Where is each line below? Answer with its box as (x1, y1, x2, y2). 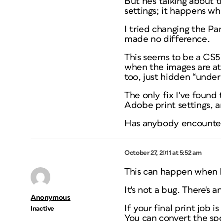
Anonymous (31, 194, 71, 201)
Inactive (31, 205, 55, 212)
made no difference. (124, 35, 210, 44)
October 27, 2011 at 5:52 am (124, 149, 202, 156)
